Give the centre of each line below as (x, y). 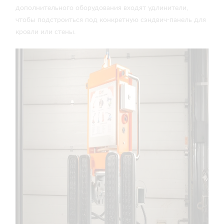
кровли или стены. (45, 32)
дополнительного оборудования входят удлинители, (102, 8)
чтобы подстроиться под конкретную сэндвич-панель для (111, 20)
